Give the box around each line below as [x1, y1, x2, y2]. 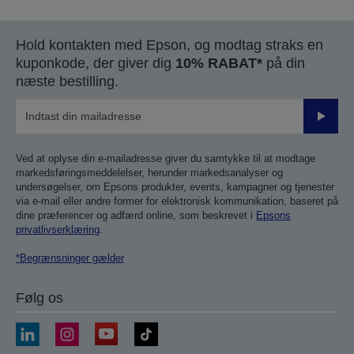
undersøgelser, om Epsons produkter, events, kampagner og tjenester [16, 181, 334, 194]
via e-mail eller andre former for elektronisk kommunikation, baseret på [16, 195, 338, 208]
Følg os [16, 290, 63, 307]
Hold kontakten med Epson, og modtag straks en [16, 37, 323, 54]
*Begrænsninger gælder [16, 252, 124, 265]
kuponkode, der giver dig [16, 55, 175, 72]
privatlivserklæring [16, 224, 100, 236]
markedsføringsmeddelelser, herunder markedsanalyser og [16, 167, 283, 179]
